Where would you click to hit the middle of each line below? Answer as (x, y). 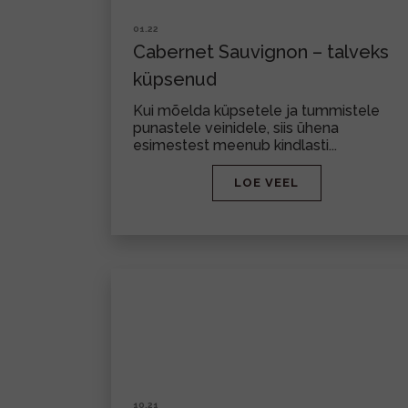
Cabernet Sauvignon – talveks (261, 52)
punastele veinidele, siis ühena (236, 128)
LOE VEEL (266, 183)
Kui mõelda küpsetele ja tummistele (256, 111)
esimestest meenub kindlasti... (235, 145)
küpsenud (175, 79)
